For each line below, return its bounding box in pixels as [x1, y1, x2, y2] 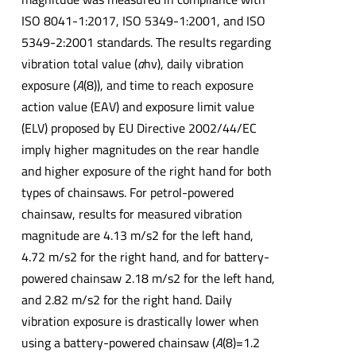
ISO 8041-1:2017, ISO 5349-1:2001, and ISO [21, 11, 265, 31]
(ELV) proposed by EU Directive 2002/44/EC [21, 118, 257, 138]
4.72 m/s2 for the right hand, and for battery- [21, 247, 269, 267]
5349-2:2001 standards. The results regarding [21, 33, 271, 52]
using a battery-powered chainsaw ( [21, 333, 215, 353]
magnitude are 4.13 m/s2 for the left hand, [21, 226, 253, 246]
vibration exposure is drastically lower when [21, 311, 259, 331]
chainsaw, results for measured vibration [21, 204, 242, 224]
